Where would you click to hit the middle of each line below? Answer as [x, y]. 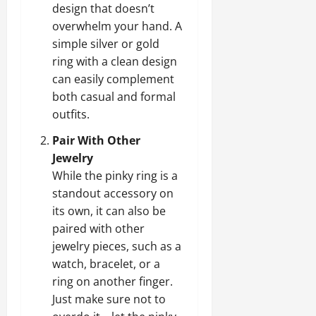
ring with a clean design [115, 61]
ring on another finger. [113, 281]
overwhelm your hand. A [117, 26]
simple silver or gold [106, 43]
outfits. [71, 114]
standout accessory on [113, 193]
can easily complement [113, 79]
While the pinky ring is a [115, 175]
